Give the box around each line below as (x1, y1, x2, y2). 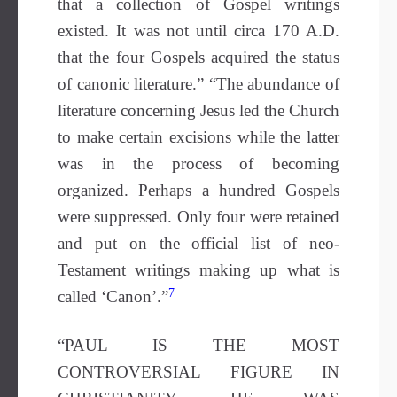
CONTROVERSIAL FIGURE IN (58, 362, 339, 381)
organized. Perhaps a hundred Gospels (58, 181, 339, 199)
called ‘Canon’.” (58, 287, 168, 306)
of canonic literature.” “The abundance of (58, 74, 339, 93)
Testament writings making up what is (58, 261, 339, 279)
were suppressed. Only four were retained (58, 207, 339, 226)
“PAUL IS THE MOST (58, 336, 339, 354)
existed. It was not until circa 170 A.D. (58, 21, 339, 40)
